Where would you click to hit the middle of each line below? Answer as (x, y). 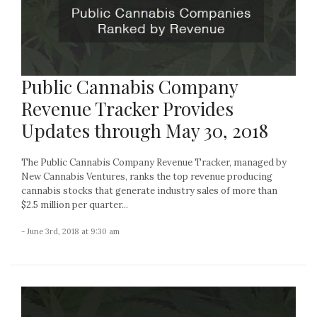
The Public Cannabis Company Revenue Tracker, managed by (154, 162)
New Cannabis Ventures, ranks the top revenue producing (147, 176)
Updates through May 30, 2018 (145, 130)
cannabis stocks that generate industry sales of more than (149, 190)
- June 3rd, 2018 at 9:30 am (70, 231)
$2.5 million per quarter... (75, 204)
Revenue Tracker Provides (127, 108)
